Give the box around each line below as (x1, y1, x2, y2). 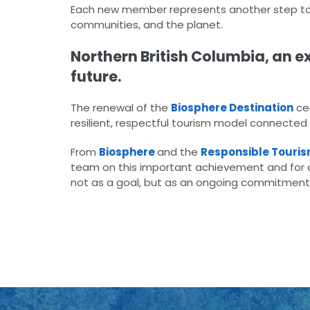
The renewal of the (71, 100, 171, 116)
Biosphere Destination (171, 100, 293, 116)
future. (71, 66, 121, 87)
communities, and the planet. (71, 17, 223, 33)
